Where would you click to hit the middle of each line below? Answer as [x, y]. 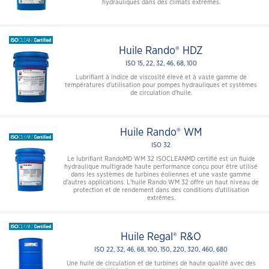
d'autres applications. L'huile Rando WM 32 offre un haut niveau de [161, 182]
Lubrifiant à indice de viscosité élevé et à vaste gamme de [161, 77]
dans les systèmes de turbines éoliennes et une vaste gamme [161, 174]
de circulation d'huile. [161, 92]
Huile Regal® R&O [161, 237]
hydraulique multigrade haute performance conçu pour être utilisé [161, 166]
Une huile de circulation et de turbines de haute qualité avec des [161, 264]
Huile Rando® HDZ [161, 51]
